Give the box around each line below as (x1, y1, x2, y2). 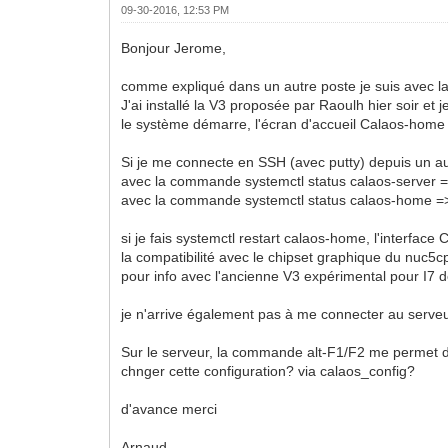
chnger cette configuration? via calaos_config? (121, 362, 416, 379)
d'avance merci (121, 400, 218, 417)
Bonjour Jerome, (121, 39, 227, 56)
